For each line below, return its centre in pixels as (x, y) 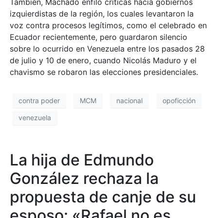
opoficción (179, 101)
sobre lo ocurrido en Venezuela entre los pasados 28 (107, 48)
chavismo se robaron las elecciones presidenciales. (104, 72)
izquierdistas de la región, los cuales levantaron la (102, 13)
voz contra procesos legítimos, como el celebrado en (108, 25)
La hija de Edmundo (82, 160)
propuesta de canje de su (103, 197)
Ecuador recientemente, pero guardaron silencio (99, 37)
